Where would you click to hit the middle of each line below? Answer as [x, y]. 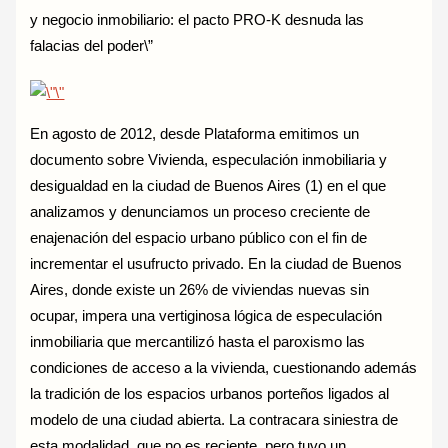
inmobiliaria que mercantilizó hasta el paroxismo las [198, 342]
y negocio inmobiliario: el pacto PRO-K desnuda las [197, 19]
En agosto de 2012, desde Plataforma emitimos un [195, 134]
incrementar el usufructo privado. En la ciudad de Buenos [216, 264]
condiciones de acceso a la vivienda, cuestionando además [224, 368]
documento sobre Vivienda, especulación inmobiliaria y [209, 160]
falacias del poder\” [92, 45]
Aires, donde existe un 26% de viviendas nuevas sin [200, 290]
